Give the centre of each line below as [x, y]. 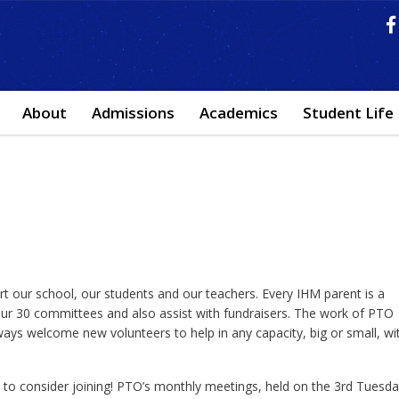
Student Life [348, 113]
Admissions [133, 113]
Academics [239, 113]
